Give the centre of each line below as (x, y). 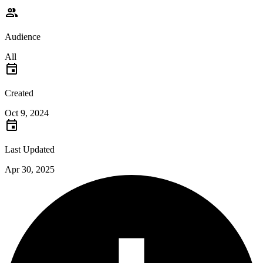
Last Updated (30, 150)
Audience (23, 37)
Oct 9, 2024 (27, 113)
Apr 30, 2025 (30, 170)
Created (19, 93)
